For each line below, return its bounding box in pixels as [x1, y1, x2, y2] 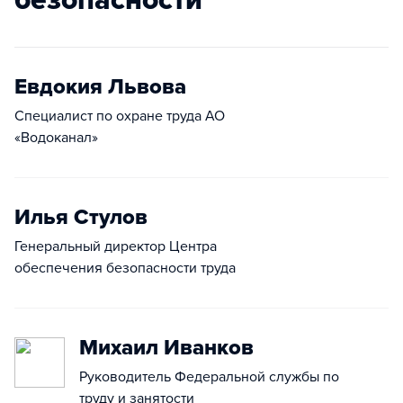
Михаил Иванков [79, 335, 254, 361]
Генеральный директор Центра [14, 237, 217, 255]
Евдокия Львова [14, 74, 186, 100]
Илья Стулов [14, 204, 148, 230]
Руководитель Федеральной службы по [79, 368, 339, 386]
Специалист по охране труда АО [14, 107, 225, 125]
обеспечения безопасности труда [14, 259, 236, 277]
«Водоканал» [14, 129, 98, 147]
